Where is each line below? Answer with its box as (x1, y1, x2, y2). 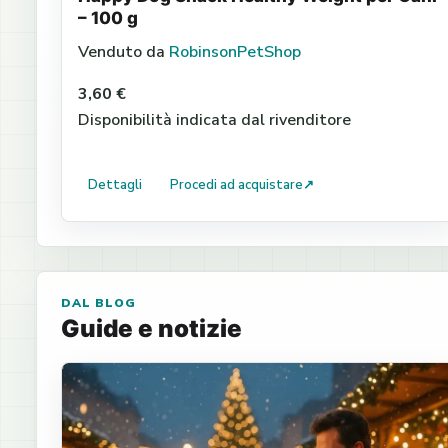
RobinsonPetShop (169, 41, 301, 63)
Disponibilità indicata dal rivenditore (78, 109, 351, 131)
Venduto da (78, 41, 169, 63)
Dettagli (88, 176, 142, 194)
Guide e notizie (61, 314, 242, 343)
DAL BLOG (61, 295, 136, 311)
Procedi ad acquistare (170, 176, 303, 194)
